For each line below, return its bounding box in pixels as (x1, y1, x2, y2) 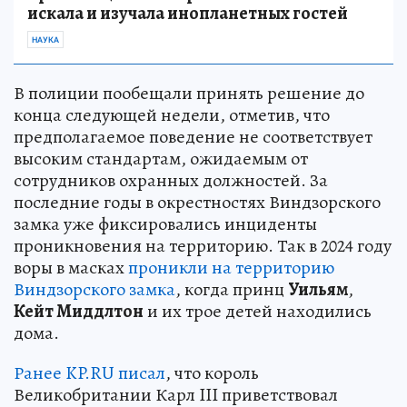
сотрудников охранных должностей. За (14, 167, 328, 193)
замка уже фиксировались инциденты (14, 211, 317, 236)
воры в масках (14, 254, 128, 280)
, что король (165, 360, 259, 385)
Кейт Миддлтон (14, 298, 144, 323)
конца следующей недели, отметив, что (14, 102, 330, 127)
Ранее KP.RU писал (14, 360, 165, 385)
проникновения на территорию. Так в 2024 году (14, 233, 392, 258)
